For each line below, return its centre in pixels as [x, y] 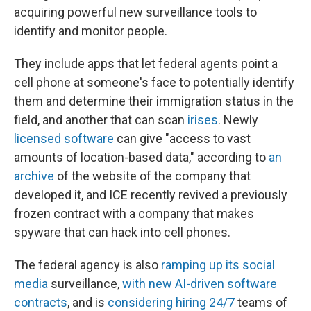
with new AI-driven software [200, 284]
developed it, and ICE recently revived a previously [151, 195]
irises [203, 120]
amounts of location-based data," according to [141, 157]
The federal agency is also [87, 265]
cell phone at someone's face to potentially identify [154, 82]
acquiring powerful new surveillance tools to [135, 12]
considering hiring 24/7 [173, 302]
